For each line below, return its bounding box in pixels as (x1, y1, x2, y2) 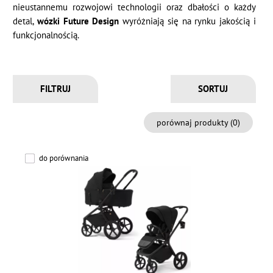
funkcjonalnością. (13, 29, 80, 41)
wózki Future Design (37, 15, 119, 27)
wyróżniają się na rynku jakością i (119, 15, 256, 27)
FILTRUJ (40, 83, 71, 95)
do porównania (39, 153, 89, 164)
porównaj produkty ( (156, 116, 233, 129)
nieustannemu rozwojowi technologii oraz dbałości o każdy (13, 1, 256, 13)
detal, (13, 15, 37, 27)
